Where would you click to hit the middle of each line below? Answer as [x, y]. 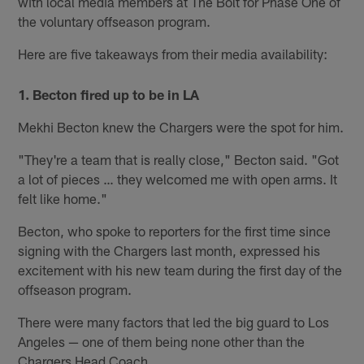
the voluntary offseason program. [115, 21]
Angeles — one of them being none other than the [162, 341]
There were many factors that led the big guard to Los [174, 321]
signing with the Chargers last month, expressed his [169, 250]
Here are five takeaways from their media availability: [173, 53]
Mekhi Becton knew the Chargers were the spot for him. [181, 126]
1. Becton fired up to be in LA [109, 94]
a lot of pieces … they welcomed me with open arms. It [178, 178]
